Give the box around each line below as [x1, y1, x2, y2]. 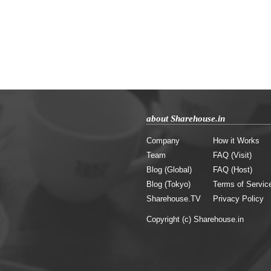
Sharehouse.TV [146, 195, 201, 203]
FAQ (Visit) [213, 151, 252, 160]
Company [146, 137, 180, 145]
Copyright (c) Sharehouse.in [146, 215, 244, 224]
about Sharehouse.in [146, 114, 225, 123]
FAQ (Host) [213, 166, 252, 174]
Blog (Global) [146, 166, 192, 174]
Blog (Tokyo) [146, 180, 191, 189]
